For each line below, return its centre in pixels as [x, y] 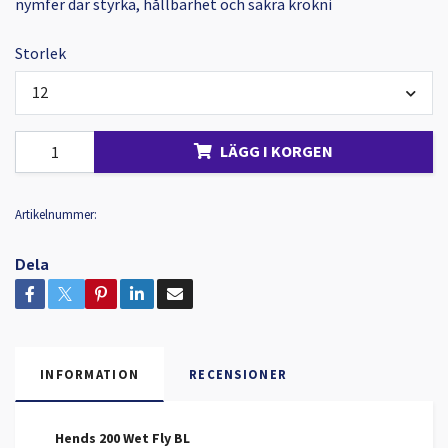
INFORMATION [90, 373]
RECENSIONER [238, 373]
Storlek [40, 53]
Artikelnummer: [56, 213]
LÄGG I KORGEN [276, 151]
